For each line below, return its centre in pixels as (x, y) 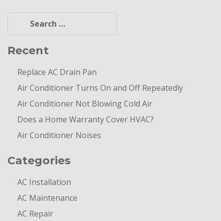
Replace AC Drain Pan (57, 72)
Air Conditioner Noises (59, 135)
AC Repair (35, 213)
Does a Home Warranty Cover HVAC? (86, 119)
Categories (39, 160)
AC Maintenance (47, 198)
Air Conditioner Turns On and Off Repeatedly (100, 88)
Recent (28, 51)
